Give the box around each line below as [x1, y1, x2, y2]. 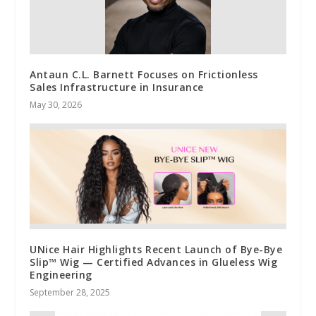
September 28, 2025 [30, 286, 111, 298]
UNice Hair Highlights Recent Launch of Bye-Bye [30, 242, 283, 256]
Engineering [30, 267, 92, 281]
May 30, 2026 [30, 98, 83, 111]
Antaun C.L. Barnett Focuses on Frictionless [30, 67, 258, 81]
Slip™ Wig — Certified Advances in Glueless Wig [30, 255, 278, 269]
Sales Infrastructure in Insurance [30, 80, 204, 94]
